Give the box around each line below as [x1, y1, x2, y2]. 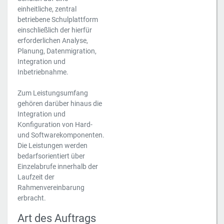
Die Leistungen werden [17, 141, 87, 149]
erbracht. [17, 194, 46, 202]
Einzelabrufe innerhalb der [17, 162, 98, 170]
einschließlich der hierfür [17, 26, 92, 34]
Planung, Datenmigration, [17, 47, 96, 55]
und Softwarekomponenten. [17, 131, 104, 139]
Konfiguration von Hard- [17, 120, 92, 128]
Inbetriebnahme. [17, 68, 68, 76]
